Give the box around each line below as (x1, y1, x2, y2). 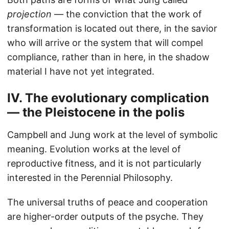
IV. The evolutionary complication (7, 90, 209, 106)
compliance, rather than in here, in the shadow (7, 52, 210, 63)
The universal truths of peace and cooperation (7, 197, 208, 208)
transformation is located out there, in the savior (7, 23, 217, 34)
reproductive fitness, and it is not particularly (7, 158, 201, 169)
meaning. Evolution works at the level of (7, 144, 181, 155)
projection (7, 9, 52, 20)
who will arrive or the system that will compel (7, 37, 203, 49)
